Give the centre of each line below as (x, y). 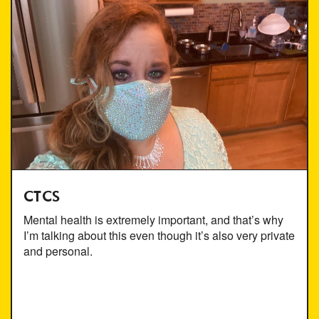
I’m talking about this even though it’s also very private (159, 235)
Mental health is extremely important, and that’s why (153, 219)
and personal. (58, 251)
